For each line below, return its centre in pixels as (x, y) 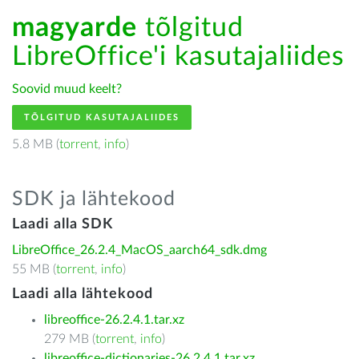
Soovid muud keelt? (67, 89)
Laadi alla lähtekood (83, 294)
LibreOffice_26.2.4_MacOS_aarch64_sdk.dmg (139, 250)
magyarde (75, 28)
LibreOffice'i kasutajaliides (178, 57)
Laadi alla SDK (63, 224)
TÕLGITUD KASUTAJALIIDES (102, 117)
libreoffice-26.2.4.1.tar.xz (114, 320)
